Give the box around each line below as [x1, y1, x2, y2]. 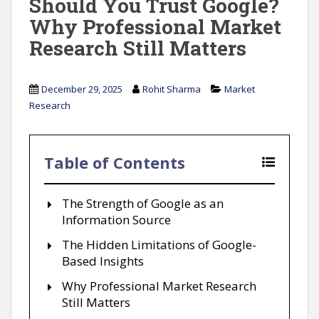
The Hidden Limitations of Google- [62, 236, 256, 253]
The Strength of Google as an [62, 194, 224, 211]
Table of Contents [44, 151, 185, 173]
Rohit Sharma [142, 82, 201, 95]
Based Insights [62, 252, 144, 269]
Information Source [62, 211, 171, 228]
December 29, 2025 [41, 82, 122, 95]
